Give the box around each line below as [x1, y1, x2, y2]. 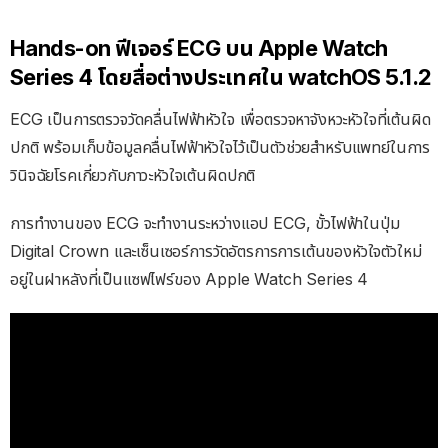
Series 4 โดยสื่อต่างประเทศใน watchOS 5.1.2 [10, 64, 432, 91]
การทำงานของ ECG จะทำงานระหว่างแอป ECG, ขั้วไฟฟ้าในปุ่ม [10, 213, 400, 234]
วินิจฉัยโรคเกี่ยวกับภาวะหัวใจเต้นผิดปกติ [10, 165, 256, 186]
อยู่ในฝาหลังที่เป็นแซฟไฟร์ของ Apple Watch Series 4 [10, 269, 369, 290]
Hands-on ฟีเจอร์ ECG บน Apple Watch [10, 35, 388, 62]
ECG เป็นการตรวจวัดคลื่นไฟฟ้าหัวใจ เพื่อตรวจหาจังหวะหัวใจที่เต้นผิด [10, 109, 431, 130]
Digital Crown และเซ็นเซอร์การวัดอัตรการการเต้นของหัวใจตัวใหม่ [10, 241, 422, 262]
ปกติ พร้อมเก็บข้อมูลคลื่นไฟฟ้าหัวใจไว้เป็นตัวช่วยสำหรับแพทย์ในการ [10, 137, 431, 158]
